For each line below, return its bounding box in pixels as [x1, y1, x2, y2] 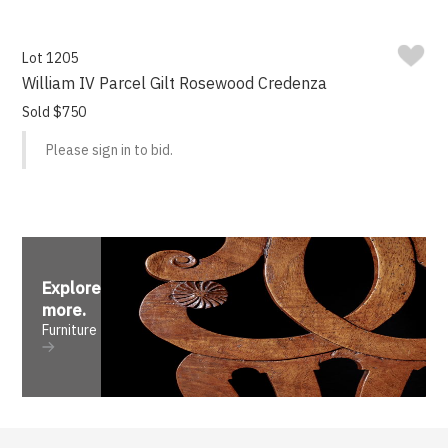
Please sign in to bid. [46, 141, 174, 160]
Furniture [42, 321, 98, 340]
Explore [42, 277, 102, 300]
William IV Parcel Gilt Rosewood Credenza [22, 73, 328, 94]
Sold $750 [22, 103, 87, 122]
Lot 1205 [22, 49, 79, 68]
